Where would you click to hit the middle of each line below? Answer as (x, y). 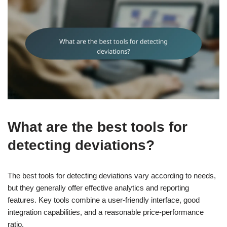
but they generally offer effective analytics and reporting (98, 187)
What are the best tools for (98, 127)
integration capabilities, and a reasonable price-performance (106, 212)
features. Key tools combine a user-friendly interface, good (104, 200)
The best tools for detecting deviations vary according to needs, (112, 175)
